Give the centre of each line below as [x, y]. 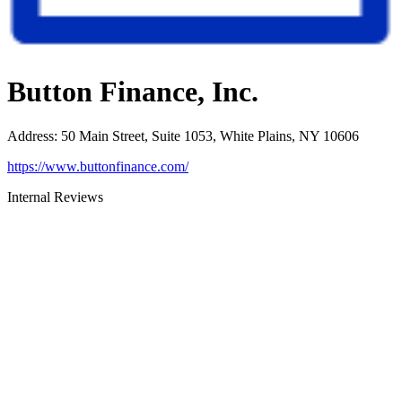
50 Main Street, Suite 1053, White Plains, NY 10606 [210, 135]
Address [31, 135]
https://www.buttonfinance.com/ [98, 166]
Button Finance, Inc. [133, 92]
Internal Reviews [55, 197]
